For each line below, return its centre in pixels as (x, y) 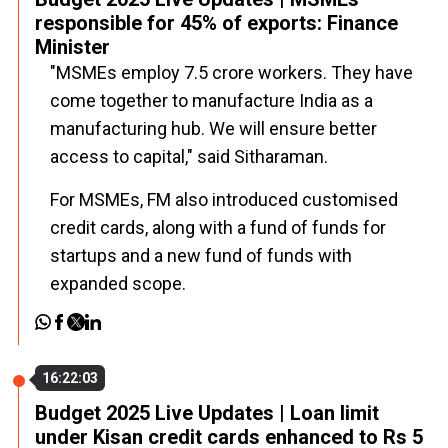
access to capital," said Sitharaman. (189, 156)
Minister (72, 47)
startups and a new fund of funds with (201, 255)
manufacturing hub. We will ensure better (213, 128)
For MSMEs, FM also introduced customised (224, 199)
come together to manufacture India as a (211, 100)
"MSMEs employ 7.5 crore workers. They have (231, 72)
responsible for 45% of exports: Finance (216, 23)
